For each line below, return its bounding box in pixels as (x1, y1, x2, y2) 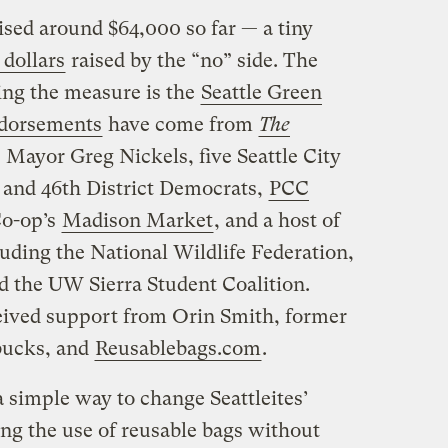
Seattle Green (200, 80, 322, 104)
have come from (102, 112, 258, 136)
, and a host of (213, 208, 340, 232)
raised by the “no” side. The (65, 48, 318, 72)
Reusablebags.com (94, 336, 261, 360)
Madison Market (61, 208, 213, 232)
